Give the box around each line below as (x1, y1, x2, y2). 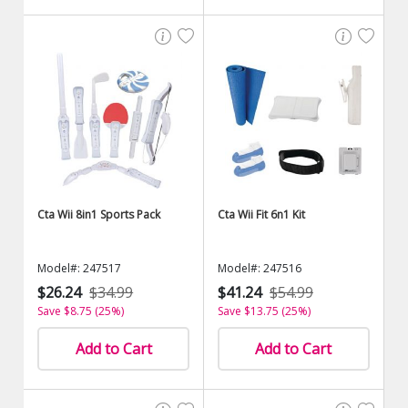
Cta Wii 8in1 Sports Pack (37, 207, 161, 222)
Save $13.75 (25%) (218, 303, 311, 319)
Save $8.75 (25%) (37, 303, 125, 319)
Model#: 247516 (218, 260, 301, 276)
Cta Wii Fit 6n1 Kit (218, 207, 305, 222)
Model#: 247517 (37, 260, 122, 276)
